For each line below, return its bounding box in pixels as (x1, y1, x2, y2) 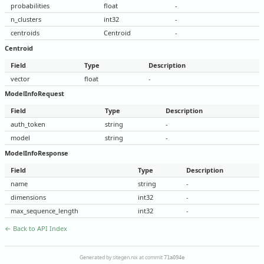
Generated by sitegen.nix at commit (80, 254, 164, 262)
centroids (11, 28, 39, 38)
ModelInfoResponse (5, 148, 68, 157)
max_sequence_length (11, 206, 78, 215)
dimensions (11, 192, 46, 202)
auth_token (11, 120, 45, 129)
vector (11, 74, 30, 83)
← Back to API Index (5, 223, 67, 233)
